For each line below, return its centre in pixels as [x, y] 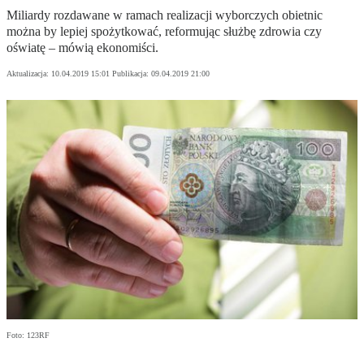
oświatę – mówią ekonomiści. [82, 48]
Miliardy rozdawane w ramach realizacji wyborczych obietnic [165, 15]
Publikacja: [132, 74]
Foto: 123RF [28, 336]
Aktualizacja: [29, 74]
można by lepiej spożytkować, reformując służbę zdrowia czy [164, 32]
